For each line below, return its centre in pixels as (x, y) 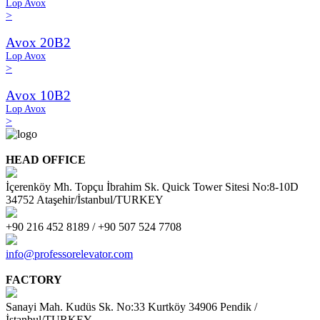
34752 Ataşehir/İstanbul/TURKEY (85, 200)
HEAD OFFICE (46, 160)
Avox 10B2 (38, 95)
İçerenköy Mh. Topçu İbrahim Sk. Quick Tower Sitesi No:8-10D (152, 187)
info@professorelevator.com (69, 254)
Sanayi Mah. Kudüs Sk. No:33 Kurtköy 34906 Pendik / (131, 307)
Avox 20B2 (38, 42)
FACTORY (34, 280)
